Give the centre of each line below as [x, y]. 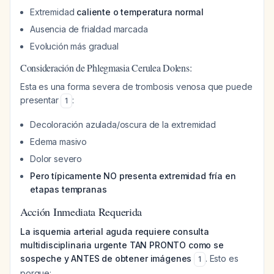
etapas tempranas [68, 189]
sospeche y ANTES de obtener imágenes [106, 258]
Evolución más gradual [74, 46]
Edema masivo [59, 142]
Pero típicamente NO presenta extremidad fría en [133, 176]
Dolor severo [56, 159]
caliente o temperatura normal [140, 12]
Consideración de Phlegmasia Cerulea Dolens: [106, 68]
